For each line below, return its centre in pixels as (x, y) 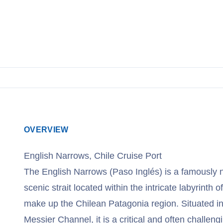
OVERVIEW (46, 130)
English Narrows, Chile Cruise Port (93, 156)
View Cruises (66, 7)
